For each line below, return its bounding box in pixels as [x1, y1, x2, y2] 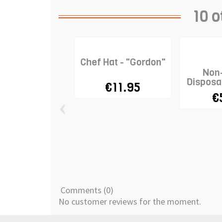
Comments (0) [58, 184, 113, 196]
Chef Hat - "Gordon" [80, 55, 166, 68]
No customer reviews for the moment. [58, 196, 201, 208]
